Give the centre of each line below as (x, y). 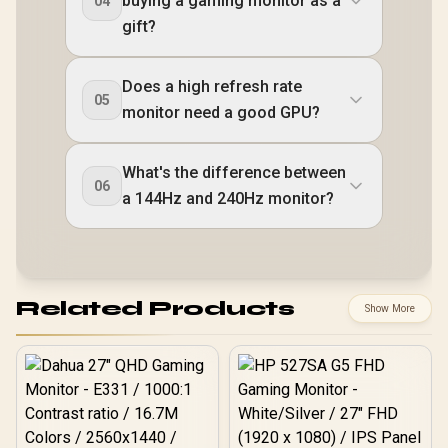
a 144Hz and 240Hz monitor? (228, 198)
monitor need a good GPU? (221, 112)
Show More (390, 308)
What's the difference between (234, 172)
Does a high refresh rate (212, 86)
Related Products (155, 308)
